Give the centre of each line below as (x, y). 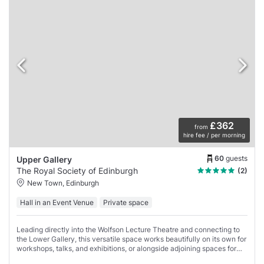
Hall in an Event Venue (57, 202)
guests (237, 159)
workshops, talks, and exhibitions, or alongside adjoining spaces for (126, 248)
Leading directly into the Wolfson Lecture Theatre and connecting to (128, 229)
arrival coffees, (41, 258)
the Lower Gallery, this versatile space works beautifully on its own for (131, 239)
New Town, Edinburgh (63, 183)
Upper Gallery (44, 159)
